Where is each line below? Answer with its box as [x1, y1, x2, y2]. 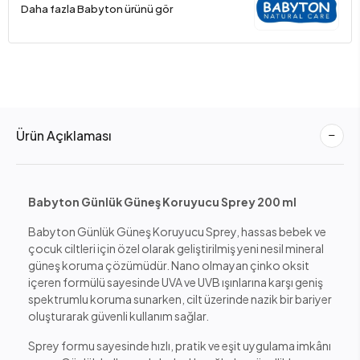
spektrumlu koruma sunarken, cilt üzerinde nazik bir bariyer [28, 291, 332, 306]
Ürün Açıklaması [16, 127, 111, 145]
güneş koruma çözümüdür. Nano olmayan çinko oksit [28, 257, 309, 272]
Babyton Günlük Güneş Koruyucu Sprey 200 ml [28, 194, 297, 209]
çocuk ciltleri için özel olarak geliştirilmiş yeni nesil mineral [28, 240, 324, 256]
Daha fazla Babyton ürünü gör [21, 2, 173, 16]
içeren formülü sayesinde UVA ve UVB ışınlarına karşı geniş [28, 274, 323, 289]
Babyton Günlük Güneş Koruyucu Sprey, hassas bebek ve [28, 223, 326, 239]
